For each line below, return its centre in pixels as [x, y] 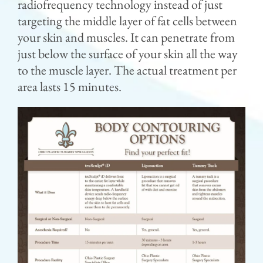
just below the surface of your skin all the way [127, 53]
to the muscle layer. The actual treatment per [127, 70]
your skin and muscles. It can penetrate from [126, 37]
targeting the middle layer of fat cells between [127, 21]
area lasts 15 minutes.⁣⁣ [69, 86]
